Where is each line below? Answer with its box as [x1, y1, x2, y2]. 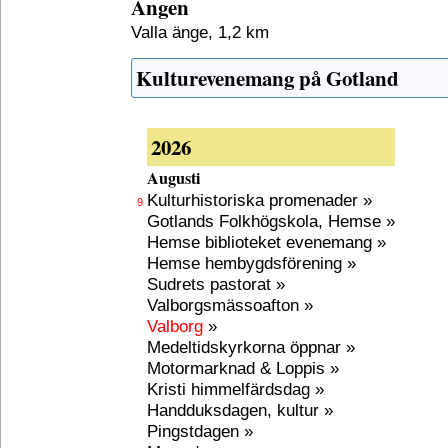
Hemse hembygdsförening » [147, 253, 356, 273]
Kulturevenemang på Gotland [136, 63, 399, 93]
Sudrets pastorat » [147, 274, 285, 294]
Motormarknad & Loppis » [147, 358, 339, 378]
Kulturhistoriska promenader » [147, 190, 372, 210]
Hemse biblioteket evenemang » [147, 232, 386, 252]
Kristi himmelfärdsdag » [147, 379, 324, 399]
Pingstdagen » [147, 421, 253, 441]
